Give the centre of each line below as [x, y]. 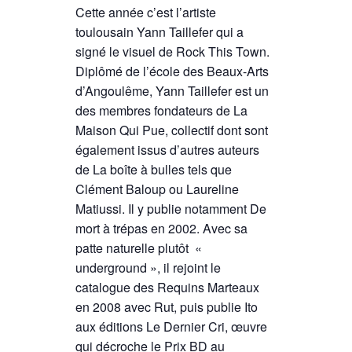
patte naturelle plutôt [132, 248]
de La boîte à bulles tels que [154, 170]
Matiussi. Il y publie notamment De [171, 209]
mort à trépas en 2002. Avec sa [162, 229]
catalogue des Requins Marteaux [168, 288]
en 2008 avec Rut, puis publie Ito [167, 307]
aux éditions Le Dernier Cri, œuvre [172, 327]
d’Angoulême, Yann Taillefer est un [172, 91]
